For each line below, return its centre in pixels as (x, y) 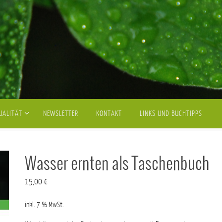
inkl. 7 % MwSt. (45, 205)
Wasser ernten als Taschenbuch (117, 164)
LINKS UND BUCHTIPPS (171, 114)
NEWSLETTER (61, 114)
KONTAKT (109, 114)
